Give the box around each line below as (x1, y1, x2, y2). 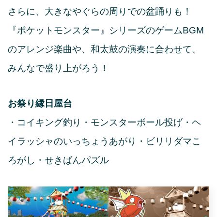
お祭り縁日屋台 (8, 98, 72, 109)
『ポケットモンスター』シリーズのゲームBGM (8, 25, 204, 36)
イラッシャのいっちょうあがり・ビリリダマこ (8, 136, 201, 147)
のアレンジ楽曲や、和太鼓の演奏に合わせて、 (8, 44, 201, 55)
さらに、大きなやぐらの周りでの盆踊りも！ (8, 6, 192, 17)
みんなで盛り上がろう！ (8, 63, 109, 74)
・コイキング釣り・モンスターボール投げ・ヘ (8, 117, 201, 128)
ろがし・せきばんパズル (8, 155, 109, 166)
